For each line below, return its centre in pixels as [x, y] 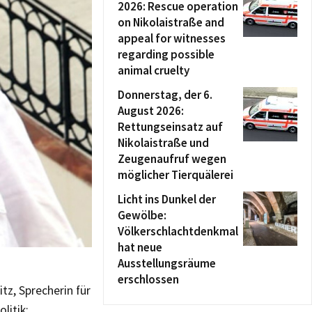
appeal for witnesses [172, 38]
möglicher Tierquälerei [175, 175]
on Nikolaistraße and [171, 22]
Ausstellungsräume [167, 263]
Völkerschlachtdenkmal [178, 231]
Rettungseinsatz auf [170, 127]
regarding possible [166, 54]
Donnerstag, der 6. [165, 95]
